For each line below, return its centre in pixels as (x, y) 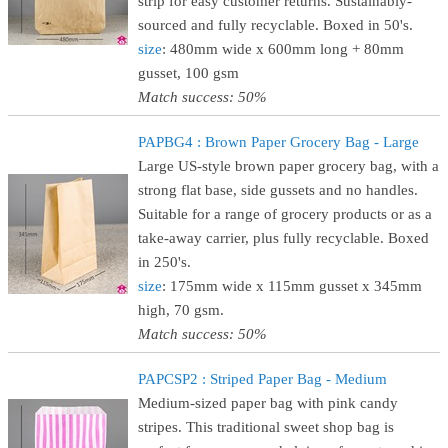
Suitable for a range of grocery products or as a (285, 214)
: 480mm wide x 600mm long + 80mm (283, 49)
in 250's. (164, 262)
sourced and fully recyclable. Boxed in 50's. (275, 25)
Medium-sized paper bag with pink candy (268, 403)
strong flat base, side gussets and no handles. (278, 190)
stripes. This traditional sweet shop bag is (266, 427)
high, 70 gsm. (181, 310)
